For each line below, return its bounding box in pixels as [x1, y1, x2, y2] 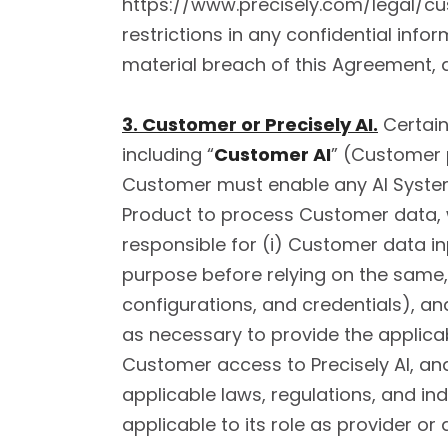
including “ [122, 142, 214, 167]
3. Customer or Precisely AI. [122, 112, 378, 137]
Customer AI [214, 142, 331, 167]
